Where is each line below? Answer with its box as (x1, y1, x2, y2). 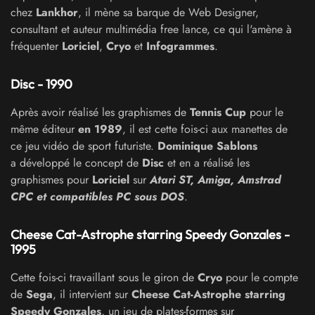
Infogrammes (146, 37, 214, 54)
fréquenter (11, 37, 62, 54)
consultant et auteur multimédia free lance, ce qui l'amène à (11, 20, 292, 37)
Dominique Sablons (157, 137, 257, 154)
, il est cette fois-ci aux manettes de (122, 120, 288, 137)
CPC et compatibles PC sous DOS (11, 188, 184, 205)
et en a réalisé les (164, 154, 250, 171)
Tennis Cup (190, 103, 246, 120)
